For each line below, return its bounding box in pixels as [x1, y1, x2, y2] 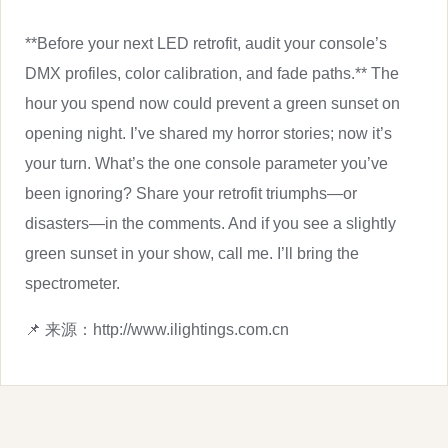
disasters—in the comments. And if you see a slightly [25, 214, 396, 232]
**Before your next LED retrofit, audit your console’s [25, 34, 387, 52]
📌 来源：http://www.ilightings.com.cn [25, 320, 289, 338]
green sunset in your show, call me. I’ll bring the [25, 244, 359, 262]
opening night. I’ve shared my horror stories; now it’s [25, 124, 392, 142]
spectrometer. [25, 274, 120, 292]
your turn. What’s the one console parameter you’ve [25, 154, 388, 172]
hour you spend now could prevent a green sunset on [25, 94, 400, 112]
